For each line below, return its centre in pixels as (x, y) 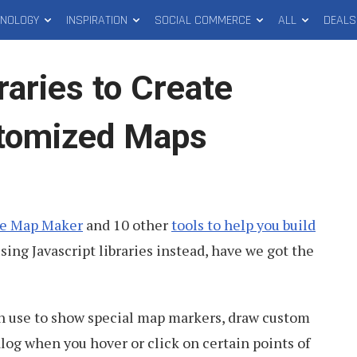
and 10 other (127, 225)
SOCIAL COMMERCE (203, 20)
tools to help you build (243, 225)
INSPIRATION (97, 20)
